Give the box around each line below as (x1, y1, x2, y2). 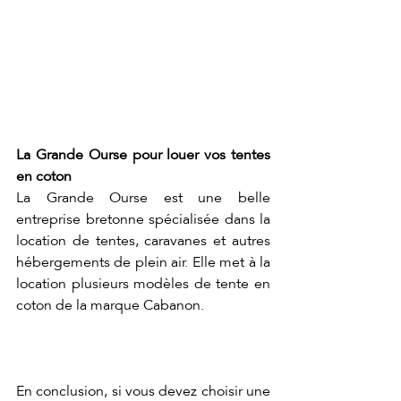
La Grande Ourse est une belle (16, 189, 270, 208)
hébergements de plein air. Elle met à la (16, 253, 270, 272)
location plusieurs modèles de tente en (16, 275, 270, 294)
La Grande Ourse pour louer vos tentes (16, 146, 270, 165)
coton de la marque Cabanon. (16, 296, 204, 315)
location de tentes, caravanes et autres (16, 232, 270, 251)
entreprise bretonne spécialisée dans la (16, 210, 270, 229)
